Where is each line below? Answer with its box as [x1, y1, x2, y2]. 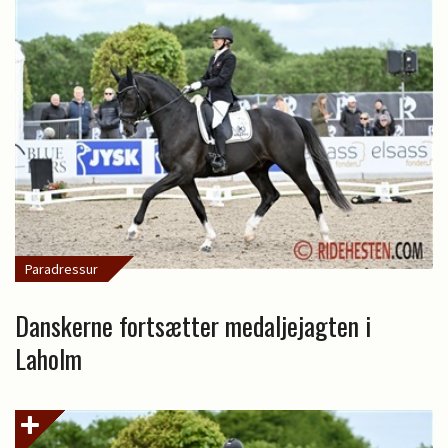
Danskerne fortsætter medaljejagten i [15, 306, 371, 346]
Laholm [15, 339, 82, 379]
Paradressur [25, 260, 98, 279]
